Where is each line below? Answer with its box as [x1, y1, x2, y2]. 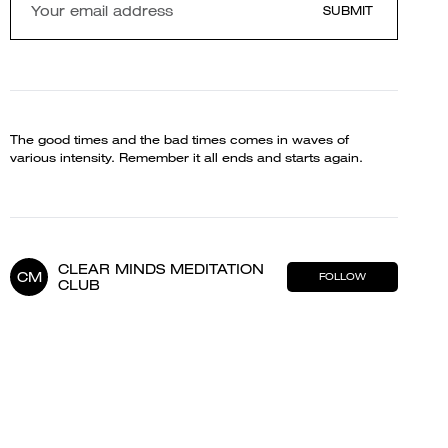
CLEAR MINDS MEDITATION [58, 260, 264, 278]
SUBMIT [322, 2, 373, 19]
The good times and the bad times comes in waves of [10, 131, 349, 148]
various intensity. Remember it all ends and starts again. [10, 149, 363, 166]
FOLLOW [318, 270, 366, 283]
